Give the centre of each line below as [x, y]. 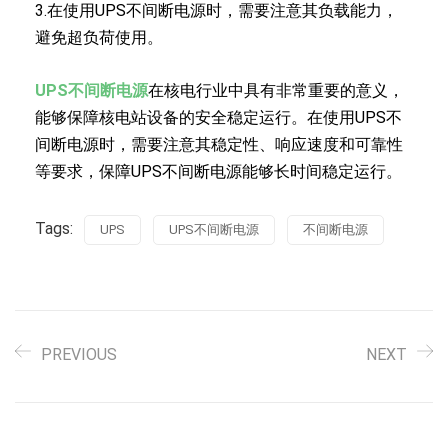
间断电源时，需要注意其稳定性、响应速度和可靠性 [219, 144]
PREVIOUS [79, 354]
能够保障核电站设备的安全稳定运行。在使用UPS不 [218, 117]
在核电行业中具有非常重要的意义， [276, 90]
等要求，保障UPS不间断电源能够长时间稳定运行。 [218, 171]
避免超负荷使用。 [99, 37]
